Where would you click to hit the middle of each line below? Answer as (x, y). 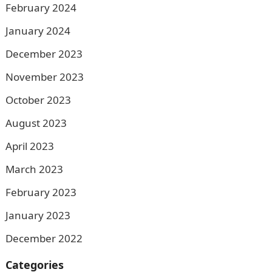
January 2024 (38, 31)
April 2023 (29, 146)
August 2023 (36, 123)
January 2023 (38, 215)
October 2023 (38, 100)
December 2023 (44, 54)
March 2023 (34, 169)
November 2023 (44, 77)
